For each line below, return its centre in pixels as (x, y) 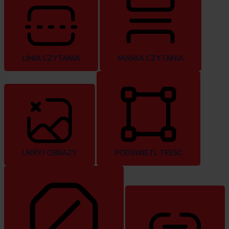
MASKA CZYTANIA (151, 58)
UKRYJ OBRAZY (50, 153)
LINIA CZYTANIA (51, 58)
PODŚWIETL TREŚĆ (148, 153)
